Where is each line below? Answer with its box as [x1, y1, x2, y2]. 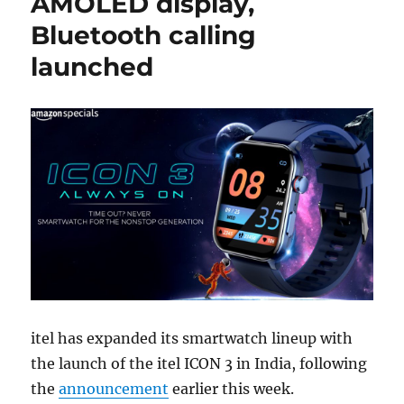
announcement [59, 380, 170, 399]
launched [31, 51, 154, 82]
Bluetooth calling [31, 20, 257, 50]
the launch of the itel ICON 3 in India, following [31, 354, 368, 373]
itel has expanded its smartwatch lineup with [31, 329, 353, 348]
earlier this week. [169, 380, 295, 399]
